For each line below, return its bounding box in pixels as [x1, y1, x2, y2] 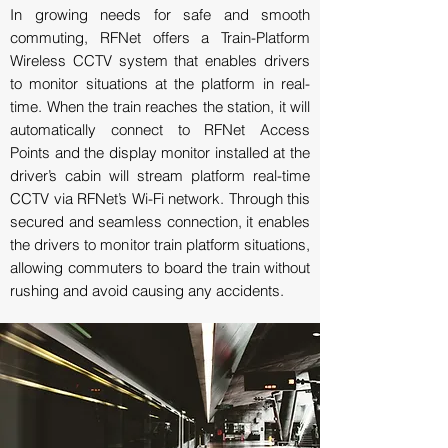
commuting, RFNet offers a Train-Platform [10, 28, 310, 47]
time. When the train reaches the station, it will [10, 97, 310, 116]
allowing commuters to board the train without [10, 258, 310, 277]
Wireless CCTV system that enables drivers [10, 51, 310, 70]
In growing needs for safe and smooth [10, 5, 310, 24]
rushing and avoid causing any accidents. [10, 281, 284, 300]
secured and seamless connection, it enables [10, 212, 310, 231]
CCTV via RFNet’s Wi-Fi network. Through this [10, 189, 310, 208]
